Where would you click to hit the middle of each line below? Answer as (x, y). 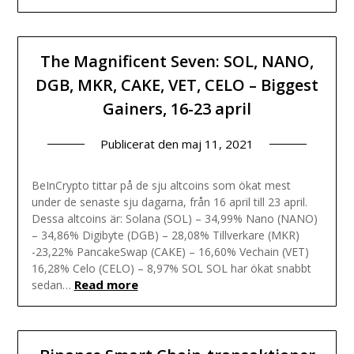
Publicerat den (141, 143)
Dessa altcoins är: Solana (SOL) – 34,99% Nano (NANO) (174, 218)
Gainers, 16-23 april (177, 108)
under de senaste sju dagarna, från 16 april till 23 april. (169, 201)
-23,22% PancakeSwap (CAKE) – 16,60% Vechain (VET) (170, 251)
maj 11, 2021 (218, 143)
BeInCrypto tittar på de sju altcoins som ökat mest (161, 185)
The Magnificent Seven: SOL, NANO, (177, 61)
